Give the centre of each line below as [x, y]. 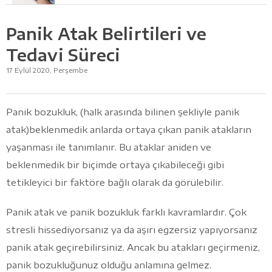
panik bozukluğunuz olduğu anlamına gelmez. [109, 264]
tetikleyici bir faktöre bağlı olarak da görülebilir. [115, 182]
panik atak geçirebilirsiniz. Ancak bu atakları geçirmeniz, [133, 247]
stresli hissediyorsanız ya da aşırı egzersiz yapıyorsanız [132, 229]
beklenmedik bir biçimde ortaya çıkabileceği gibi [115, 164]
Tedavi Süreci [63, 55]
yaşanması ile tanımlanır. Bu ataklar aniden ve [109, 147]
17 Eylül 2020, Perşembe [47, 70]
